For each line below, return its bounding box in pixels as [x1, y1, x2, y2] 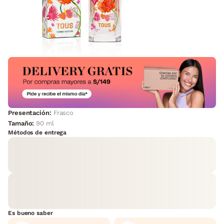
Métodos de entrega [8, 129, 67, 136]
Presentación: [8, 109, 51, 117]
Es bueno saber [8, 209, 53, 217]
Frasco [53, 109, 74, 117]
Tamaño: [8, 119, 36, 127]
